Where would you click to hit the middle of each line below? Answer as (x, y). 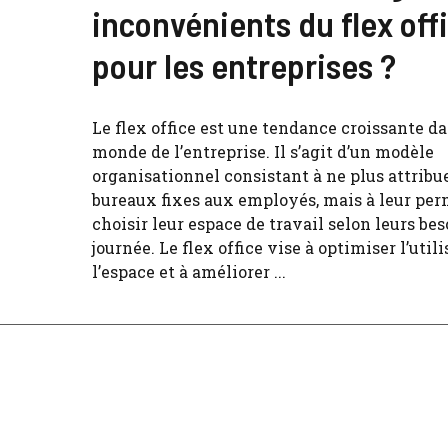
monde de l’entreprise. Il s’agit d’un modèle (263, 151)
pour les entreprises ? (244, 65)
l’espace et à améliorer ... (189, 271)
